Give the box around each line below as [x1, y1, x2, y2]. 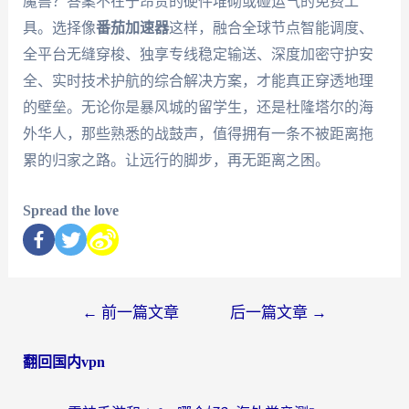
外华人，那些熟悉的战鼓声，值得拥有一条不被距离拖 [22, 126, 373, 142]
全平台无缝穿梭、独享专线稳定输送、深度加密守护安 [22, 47, 373, 63]
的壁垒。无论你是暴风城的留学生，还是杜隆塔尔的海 [22, 100, 373, 116]
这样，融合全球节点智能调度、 [168, 20, 373, 37]
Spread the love [22, 202, 119, 218]
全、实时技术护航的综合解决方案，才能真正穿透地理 [22, 73, 373, 89]
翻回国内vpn [22, 353, 105, 370]
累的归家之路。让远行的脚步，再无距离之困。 [22, 152, 330, 169]
